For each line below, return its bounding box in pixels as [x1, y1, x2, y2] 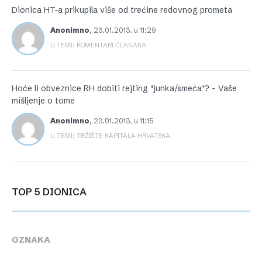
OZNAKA [12, 234, 50, 245]
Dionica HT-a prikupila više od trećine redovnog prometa [12, 5, 232, 16]
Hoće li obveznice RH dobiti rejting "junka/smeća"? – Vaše [12, 83, 237, 94]
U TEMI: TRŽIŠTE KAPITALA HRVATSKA [50, 132, 170, 140]
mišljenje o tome [12, 95, 75, 106]
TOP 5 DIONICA [18, 186, 87, 198]
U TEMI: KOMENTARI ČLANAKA [50, 41, 146, 50]
